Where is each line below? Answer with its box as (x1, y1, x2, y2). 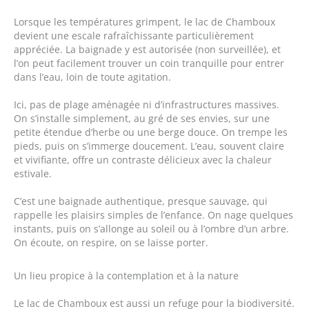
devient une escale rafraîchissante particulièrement (14, 29, 254, 43)
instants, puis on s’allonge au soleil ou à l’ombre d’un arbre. (14, 222, 289, 236)
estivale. (14, 167, 52, 181)
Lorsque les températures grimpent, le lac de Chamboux (14, 15, 275, 29)
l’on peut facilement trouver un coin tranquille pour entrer (14, 57, 284, 70)
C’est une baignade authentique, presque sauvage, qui (14, 195, 268, 208)
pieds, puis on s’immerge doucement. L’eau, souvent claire (14, 139, 284, 153)
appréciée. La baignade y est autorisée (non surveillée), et (14, 43, 281, 57)
